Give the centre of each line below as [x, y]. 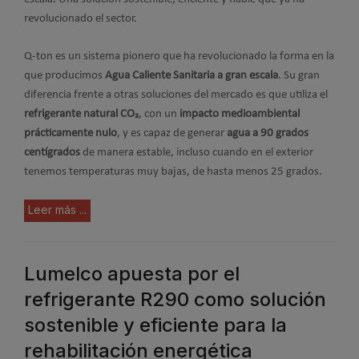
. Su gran [299, 75]
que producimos [65, 75]
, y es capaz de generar [172, 133]
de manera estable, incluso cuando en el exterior [197, 152]
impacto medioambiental [240, 114]
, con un [159, 114]
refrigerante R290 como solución [175, 300]
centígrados [52, 152]
